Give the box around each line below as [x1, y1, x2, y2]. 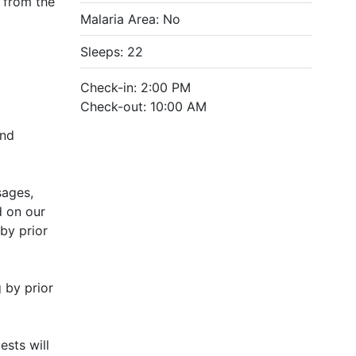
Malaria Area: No [79, 10, 180, 27]
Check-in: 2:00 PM [79, 79, 191, 95]
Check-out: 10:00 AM [79, 98, 207, 114]
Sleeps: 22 [79, 43, 143, 60]
